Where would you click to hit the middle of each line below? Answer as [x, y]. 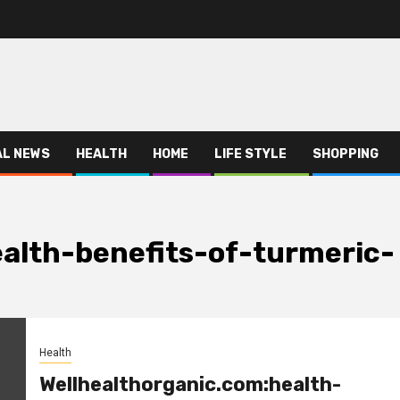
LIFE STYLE [250, 154]
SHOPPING [346, 154]
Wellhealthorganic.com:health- [190, 384]
